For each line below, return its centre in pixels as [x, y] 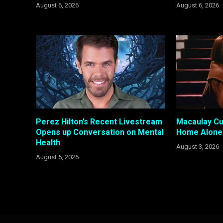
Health [48, 142]
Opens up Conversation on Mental [100, 132]
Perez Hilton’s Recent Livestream [99, 121]
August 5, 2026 [57, 157]
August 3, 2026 [198, 146]
